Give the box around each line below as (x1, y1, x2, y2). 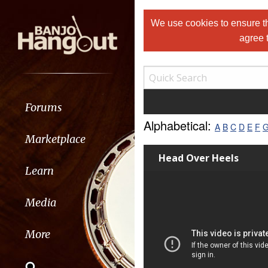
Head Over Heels (159, 151, 239, 165)
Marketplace (25, 132, 86, 146)
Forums (25, 100, 62, 114)
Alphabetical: (144, 117, 215, 134)
